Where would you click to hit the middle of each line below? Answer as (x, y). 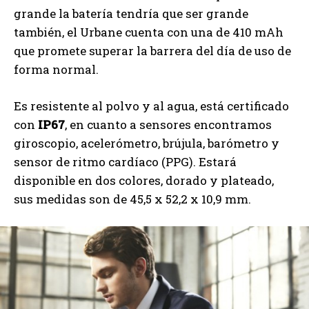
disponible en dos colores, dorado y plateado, (144, 180)
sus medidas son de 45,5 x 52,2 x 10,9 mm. (132, 199)
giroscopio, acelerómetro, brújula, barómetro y (147, 143)
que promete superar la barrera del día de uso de (152, 50)
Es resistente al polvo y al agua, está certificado (151, 106)
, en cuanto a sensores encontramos (168, 124)
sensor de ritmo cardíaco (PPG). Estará (125, 161)
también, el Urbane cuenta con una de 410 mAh (149, 32)
